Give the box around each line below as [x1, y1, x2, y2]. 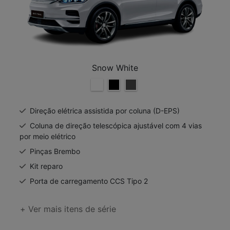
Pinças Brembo [30, 146, 80, 156]
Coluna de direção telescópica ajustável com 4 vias [30, 121, 202, 130]
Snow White [92, 62, 138, 73]
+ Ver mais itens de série [20, 203, 116, 214]
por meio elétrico [20, 131, 75, 141]
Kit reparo [30, 161, 63, 170]
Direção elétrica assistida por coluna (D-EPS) [30, 106, 180, 115]
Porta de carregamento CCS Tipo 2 [30, 176, 148, 185]
